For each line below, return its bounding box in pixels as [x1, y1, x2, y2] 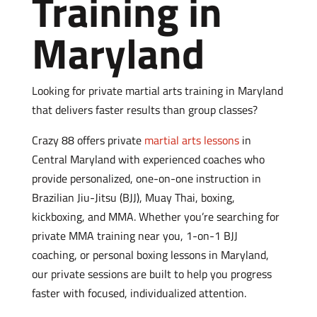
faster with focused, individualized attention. [31, 284, 246, 301]
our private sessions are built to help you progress [31, 265, 272, 282]
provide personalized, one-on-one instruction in [31, 170, 261, 187]
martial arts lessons [144, 132, 239, 149]
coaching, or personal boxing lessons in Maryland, [31, 246, 269, 263]
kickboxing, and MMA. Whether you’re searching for [31, 208, 279, 225]
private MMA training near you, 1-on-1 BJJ [31, 227, 238, 244]
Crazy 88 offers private [31, 132, 144, 149]
